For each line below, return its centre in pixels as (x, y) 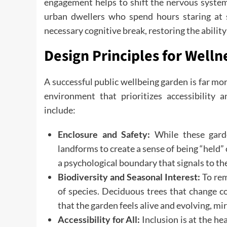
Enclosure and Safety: (104, 134)
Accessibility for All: (99, 219)
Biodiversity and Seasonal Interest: (129, 177)
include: (60, 110)
